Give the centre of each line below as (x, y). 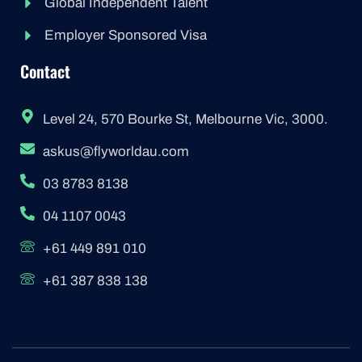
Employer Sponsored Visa (126, 35)
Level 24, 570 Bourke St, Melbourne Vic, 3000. (185, 119)
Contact (45, 71)
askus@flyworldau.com (116, 152)
